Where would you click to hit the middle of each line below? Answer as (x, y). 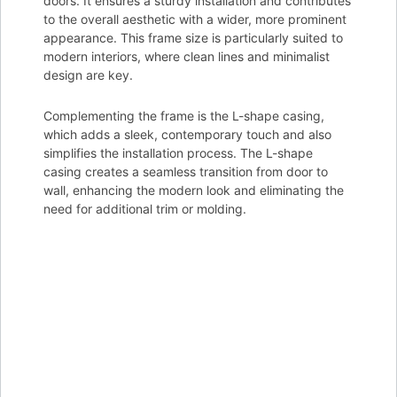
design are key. (88, 74)
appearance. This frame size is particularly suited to (193, 37)
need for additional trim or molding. (145, 208)
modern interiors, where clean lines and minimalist (187, 56)
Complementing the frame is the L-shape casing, (184, 115)
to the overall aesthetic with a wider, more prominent (195, 19)
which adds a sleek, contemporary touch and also (187, 134)
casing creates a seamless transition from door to (186, 171)
